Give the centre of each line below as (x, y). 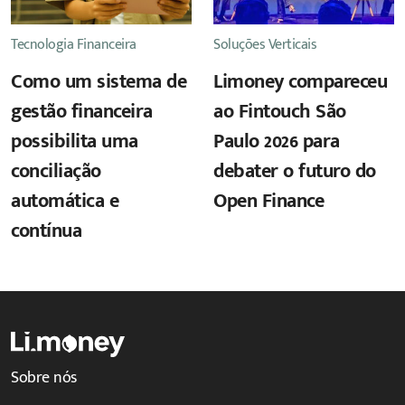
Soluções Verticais (265, 44)
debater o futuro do (295, 171)
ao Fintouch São (280, 111)
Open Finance (268, 201)
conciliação (56, 171)
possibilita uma (75, 141)
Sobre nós (44, 378)
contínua (49, 231)
